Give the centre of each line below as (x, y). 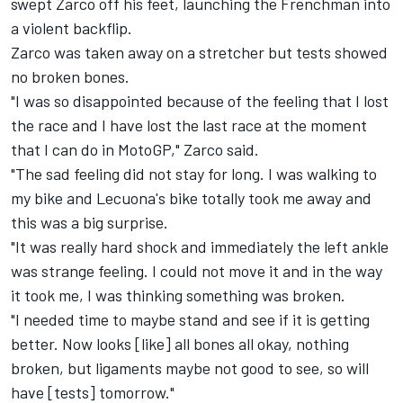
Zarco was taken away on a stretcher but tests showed (199, 53)
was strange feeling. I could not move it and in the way (197, 271)
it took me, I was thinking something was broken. (178, 296)
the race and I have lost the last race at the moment (189, 125)
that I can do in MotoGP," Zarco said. (135, 150)
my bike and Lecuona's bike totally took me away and (191, 198)
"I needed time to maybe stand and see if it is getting (190, 320)
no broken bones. (70, 77)
